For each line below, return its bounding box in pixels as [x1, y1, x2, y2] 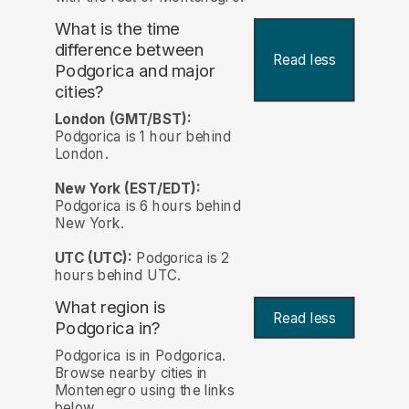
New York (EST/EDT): [54, 179, 201, 197]
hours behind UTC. [54, 266, 181, 284]
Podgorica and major [54, 59, 215, 81]
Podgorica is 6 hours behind [54, 196, 241, 215]
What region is [54, 297, 166, 318]
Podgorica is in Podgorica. [54, 347, 225, 365]
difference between [54, 38, 204, 60]
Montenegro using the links [54, 382, 235, 400]
